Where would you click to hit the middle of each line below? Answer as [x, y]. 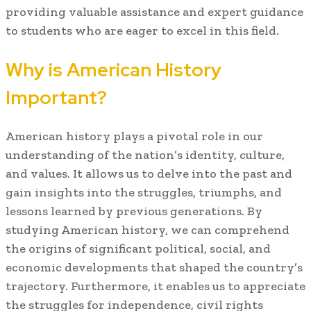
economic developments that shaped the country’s [154, 268]
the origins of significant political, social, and [138, 249]
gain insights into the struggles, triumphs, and [144, 193]
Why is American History [114, 69]
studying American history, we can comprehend [148, 230]
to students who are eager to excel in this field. [142, 31]
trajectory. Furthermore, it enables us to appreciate [155, 286]
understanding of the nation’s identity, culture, [145, 155]
